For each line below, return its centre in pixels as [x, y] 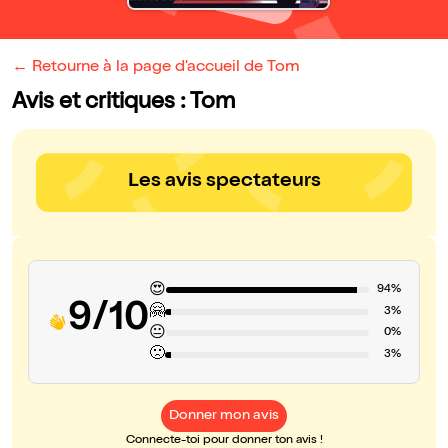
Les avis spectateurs [224, 182]
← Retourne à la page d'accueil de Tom [156, 68]
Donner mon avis [224, 416]
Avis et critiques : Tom [123, 104]
